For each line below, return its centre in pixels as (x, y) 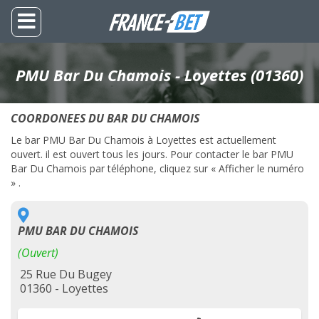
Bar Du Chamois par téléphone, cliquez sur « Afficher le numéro (157, 168)
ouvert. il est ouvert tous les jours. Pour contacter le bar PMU (152, 154)
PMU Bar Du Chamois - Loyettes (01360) (159, 75)
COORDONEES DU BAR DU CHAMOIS (105, 118)
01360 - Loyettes (64, 288)
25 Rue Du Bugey (66, 274)
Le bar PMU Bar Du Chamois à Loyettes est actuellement (143, 140)
